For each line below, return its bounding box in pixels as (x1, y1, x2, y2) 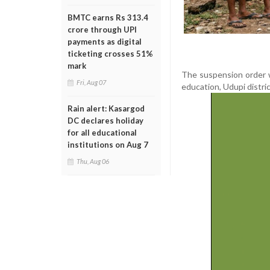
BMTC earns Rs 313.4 (67, 13, 148, 22)
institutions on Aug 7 (67, 140, 148, 149)
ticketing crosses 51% (67, 49, 153, 58)
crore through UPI (67, 25, 137, 34)
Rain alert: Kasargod (67, 104, 145, 113)
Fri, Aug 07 (77, 78, 106, 86)
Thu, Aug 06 (77, 157, 109, 165)
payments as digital (67, 37, 142, 46)
